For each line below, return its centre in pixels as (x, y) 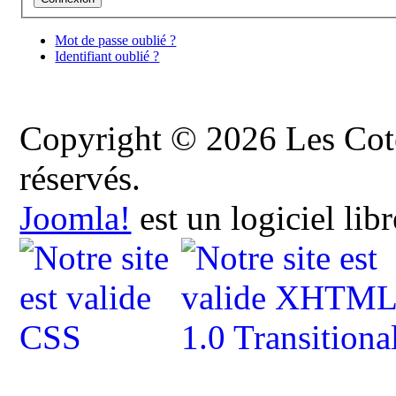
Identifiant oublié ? (107, 57)
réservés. (80, 179)
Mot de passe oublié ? (116, 41)
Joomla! (76, 218)
